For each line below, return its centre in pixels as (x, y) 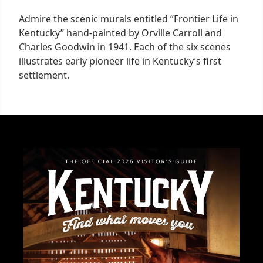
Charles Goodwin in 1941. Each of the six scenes (125, 47)
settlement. (44, 75)
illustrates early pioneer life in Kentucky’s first (120, 61)
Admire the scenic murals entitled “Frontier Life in (129, 18)
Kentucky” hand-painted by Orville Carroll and (120, 33)
